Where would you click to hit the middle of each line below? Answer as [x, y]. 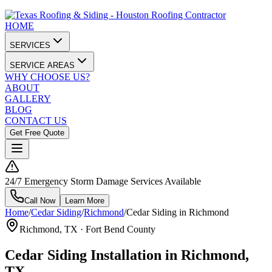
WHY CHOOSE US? [47, 77]
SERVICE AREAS [42, 65]
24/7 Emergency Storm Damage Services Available [103, 181]
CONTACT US [36, 121]
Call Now [40, 201]
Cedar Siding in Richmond [178, 212]
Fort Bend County [121, 229]
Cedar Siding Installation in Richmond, [127, 255]
